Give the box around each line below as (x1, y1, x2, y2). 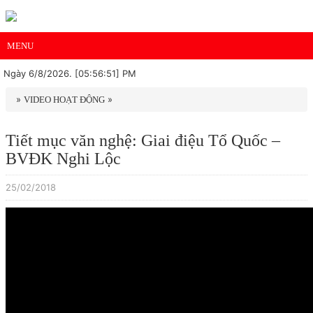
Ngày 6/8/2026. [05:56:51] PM (3, 68, 136, 79)
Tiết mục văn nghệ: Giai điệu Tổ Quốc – (6, 131, 280, 150)
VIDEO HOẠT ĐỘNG (24, 94, 105, 105)
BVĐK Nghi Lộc (6, 150, 121, 168)
